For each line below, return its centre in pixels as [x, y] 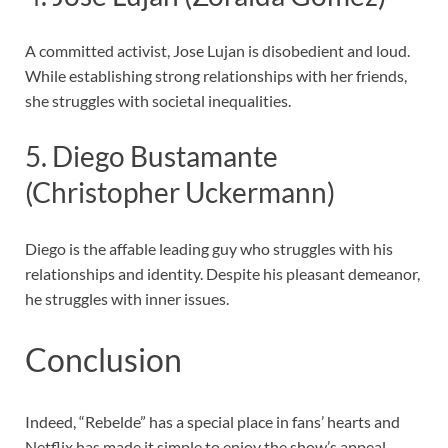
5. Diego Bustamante [151, 156]
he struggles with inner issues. [127, 298]
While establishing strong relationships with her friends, [216, 76]
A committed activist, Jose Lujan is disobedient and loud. [217, 51]
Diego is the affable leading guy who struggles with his [209, 248]
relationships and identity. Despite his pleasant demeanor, [222, 273]
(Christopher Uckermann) [180, 192]
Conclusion [103, 360]
